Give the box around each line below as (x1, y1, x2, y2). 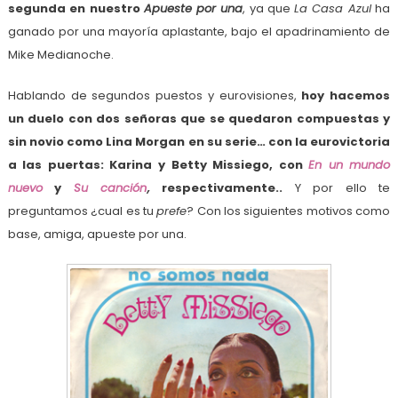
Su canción (73, 179, 147, 197)
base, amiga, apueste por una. (7, 226, 187, 243)
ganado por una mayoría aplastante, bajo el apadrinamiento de (7, 23, 391, 41)
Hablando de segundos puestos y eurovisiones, (7, 87, 302, 105)
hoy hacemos (301, 87, 391, 105)
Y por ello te (294, 179, 391, 197)
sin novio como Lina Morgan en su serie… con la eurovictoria (7, 133, 391, 151)
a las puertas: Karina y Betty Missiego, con (7, 156, 309, 174)
